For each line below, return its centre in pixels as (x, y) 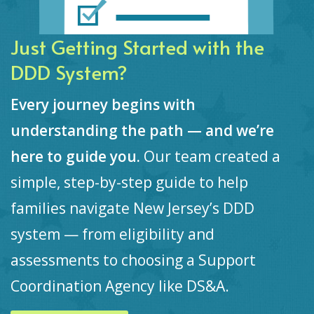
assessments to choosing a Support (133, 260)
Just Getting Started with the (137, 46)
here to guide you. (77, 156)
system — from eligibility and (112, 234)
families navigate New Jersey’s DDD (132, 208)
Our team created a (212, 156)
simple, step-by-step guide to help (129, 182)
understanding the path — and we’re (142, 130)
